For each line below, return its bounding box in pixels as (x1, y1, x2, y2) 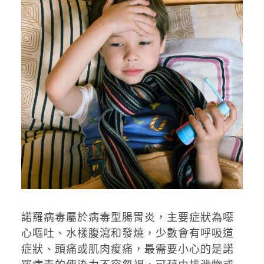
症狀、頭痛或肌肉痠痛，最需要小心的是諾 (21, 242, 234, 255)
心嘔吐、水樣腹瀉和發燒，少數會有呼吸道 (21, 226, 234, 239)
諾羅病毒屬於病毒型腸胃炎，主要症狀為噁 (21, 210, 234, 223)
